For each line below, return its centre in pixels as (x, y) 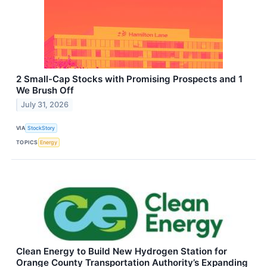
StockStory (41, 128)
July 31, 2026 (45, 105)
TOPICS (27, 142)
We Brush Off (45, 90)
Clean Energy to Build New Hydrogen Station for (122, 252)
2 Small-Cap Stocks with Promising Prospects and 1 (129, 79)
